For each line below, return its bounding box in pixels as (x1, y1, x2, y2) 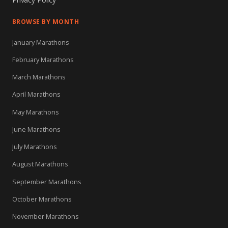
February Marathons (12, 54, 74, 64)
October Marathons (12, 194, 72, 204)
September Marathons (12, 177, 81, 186)
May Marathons (12, 107, 59, 117)
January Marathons (12, 37, 69, 47)
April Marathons (12, 90, 61, 99)
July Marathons (12, 142, 57, 152)
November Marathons (12, 212, 79, 221)
